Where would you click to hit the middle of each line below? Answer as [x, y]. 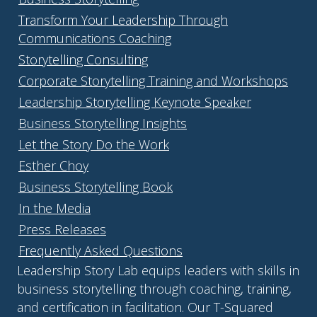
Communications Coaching [95, 38]
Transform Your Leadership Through [123, 19]
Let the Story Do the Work [94, 144]
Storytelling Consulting [83, 59]
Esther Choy [53, 165]
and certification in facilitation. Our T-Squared [145, 307]
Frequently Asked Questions [100, 250]
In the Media [54, 208]
